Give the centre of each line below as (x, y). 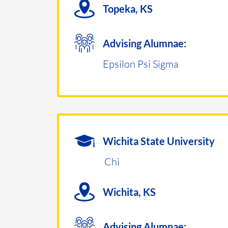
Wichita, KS (129, 192)
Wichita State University (159, 141)
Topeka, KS (128, 9)
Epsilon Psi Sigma (141, 64)
